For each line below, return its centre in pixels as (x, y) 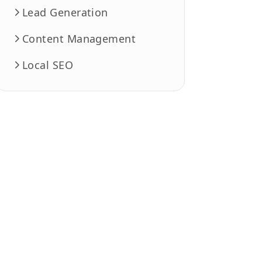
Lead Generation (65, 12)
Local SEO (48, 65)
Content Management (79, 38)
